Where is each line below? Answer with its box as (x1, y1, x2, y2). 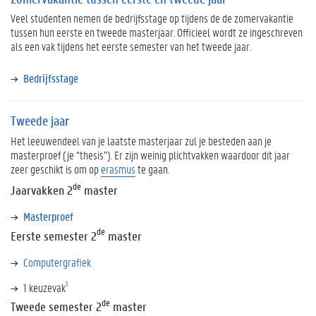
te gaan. (135, 161, 169, 176)
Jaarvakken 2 (11, 182, 73, 198)
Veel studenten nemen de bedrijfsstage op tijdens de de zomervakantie (11, 11, 293, 25)
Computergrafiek (23, 254, 91, 269)
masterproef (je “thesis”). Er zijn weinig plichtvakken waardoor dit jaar (11, 147, 290, 162)
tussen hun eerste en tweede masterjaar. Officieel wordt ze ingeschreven (11, 25, 303, 39)
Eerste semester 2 (11, 227, 97, 244)
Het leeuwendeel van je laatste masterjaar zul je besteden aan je (11, 133, 272, 148)
